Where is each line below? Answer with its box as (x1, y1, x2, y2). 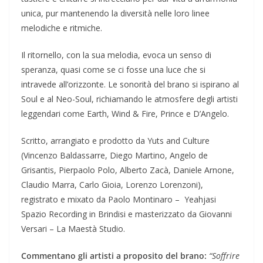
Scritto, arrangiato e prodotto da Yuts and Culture (21, 135, 210, 147)
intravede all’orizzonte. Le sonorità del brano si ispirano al (21, 79, 239, 90)
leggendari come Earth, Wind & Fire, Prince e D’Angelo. (21, 108, 229, 120)
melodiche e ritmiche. (21, 22, 102, 34)
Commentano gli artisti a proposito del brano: (21, 250, 209, 262)
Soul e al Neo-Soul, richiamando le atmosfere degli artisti (21, 93, 238, 105)
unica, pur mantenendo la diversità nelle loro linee (21, 8, 210, 19)
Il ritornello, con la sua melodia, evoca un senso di (21, 49, 211, 61)
